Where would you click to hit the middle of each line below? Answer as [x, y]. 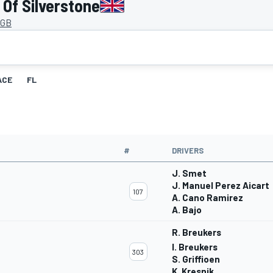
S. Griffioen [196, 259]
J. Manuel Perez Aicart [221, 186]
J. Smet [189, 173]
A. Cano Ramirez [207, 198]
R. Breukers [197, 232]
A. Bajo [187, 210]
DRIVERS [188, 151]
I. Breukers [195, 247]
